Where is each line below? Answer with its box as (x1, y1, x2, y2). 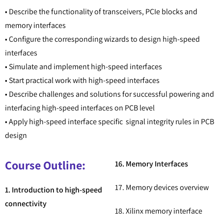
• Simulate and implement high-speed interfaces (5, 61, 162, 72)
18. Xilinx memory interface (115, 206, 202, 217)
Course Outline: (5, 157, 85, 173)
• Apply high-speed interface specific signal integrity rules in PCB (5, 116, 214, 127)
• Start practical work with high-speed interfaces (5, 75, 160, 86)
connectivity (5, 198, 47, 209)
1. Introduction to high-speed (5, 185, 102, 195)
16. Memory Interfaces (115, 159, 188, 169)
